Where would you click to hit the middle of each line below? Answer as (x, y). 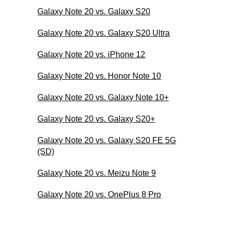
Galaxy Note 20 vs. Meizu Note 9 (97, 173)
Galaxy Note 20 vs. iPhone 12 (91, 54)
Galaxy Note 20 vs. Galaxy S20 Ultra (104, 33)
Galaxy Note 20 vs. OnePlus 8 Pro (99, 194)
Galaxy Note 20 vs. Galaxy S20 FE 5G (107, 140)
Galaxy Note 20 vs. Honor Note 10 (99, 76)
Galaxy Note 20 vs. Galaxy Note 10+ (103, 97)
